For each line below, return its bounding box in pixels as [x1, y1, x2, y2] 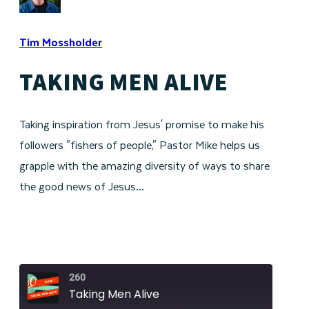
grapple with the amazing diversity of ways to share [19, 157, 270, 175]
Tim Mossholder [19, 33, 102, 50]
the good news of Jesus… [19, 177, 144, 195]
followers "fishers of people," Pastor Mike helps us [19, 136, 260, 154]
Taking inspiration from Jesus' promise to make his [19, 115, 264, 133]
